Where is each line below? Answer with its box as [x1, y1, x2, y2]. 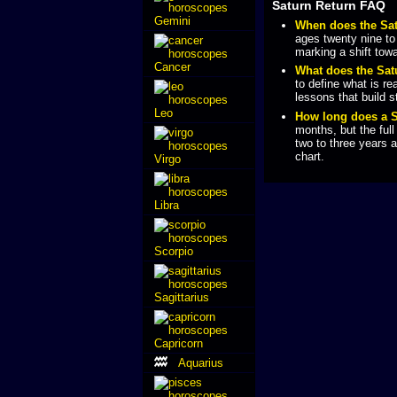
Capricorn [154, 336, 203, 350]
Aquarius [178, 355, 223, 370]
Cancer [154, 59, 191, 74]
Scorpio [154, 244, 193, 258]
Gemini [154, 13, 191, 27]
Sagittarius [154, 290, 209, 304]
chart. [294, 149, 324, 163]
